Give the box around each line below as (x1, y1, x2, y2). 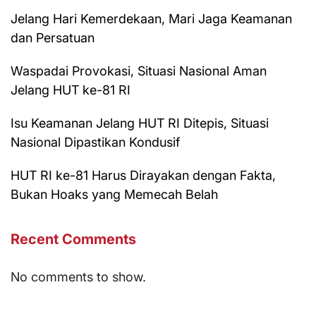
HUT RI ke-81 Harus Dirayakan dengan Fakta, (11, 167, 276, 183)
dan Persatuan (11, 30, 95, 45)
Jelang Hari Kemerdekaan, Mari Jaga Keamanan (11, 11, 292, 26)
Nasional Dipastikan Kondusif (11, 134, 180, 150)
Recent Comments (11, 230, 136, 248)
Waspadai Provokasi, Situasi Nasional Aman (11, 63, 267, 78)
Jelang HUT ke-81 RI (11, 82, 130, 97)
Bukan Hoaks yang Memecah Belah (11, 186, 218, 202)
